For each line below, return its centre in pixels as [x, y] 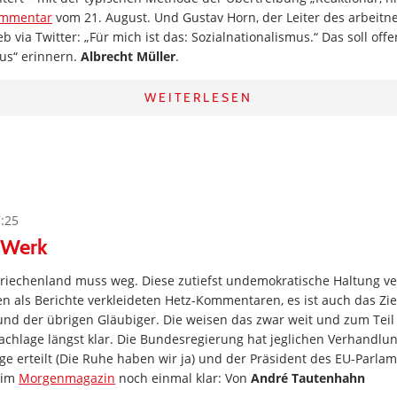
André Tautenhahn [308, 378]
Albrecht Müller [128, 56]
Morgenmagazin [67, 378]
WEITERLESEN [198, 97]
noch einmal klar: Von [183, 378]
